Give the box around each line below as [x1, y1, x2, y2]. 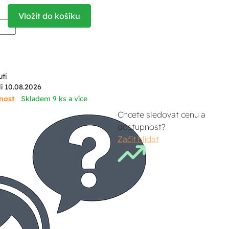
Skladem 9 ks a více [20, 94, 87, 103]
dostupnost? [118, 122, 166, 132]
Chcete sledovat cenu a [118, 109, 206, 120]
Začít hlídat [118, 134, 159, 144]
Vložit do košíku [18, 11, 81, 21]
